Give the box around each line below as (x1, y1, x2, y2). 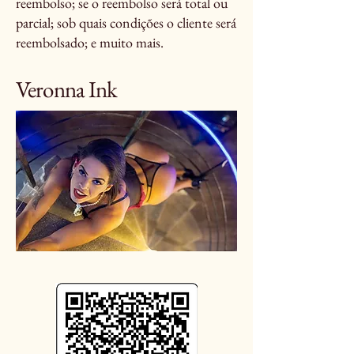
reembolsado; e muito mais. (16, 33, 164, 51)
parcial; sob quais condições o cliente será (16, 13, 236, 32)
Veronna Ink (16, 74, 118, 104)
